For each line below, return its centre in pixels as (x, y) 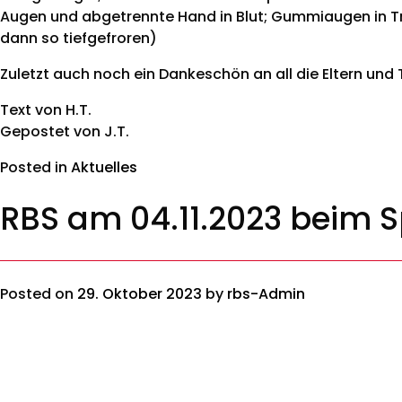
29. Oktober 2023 (140, 293)
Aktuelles (104, 167)
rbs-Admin (266, 293)
